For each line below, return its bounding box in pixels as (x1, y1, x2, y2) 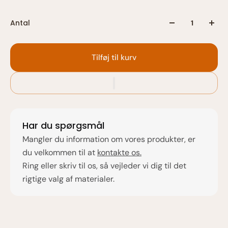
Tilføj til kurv (92, 52, 136, 63)
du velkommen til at (22, 147, 97, 158)
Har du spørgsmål (22, 119, 104, 132)
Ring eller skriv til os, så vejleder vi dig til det (22, 160, 186, 171)
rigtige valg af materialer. (22, 174, 115, 184)
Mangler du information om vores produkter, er (22, 134, 195, 145)
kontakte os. (97, 147, 141, 158)
